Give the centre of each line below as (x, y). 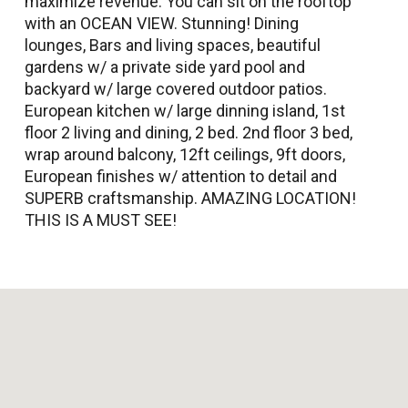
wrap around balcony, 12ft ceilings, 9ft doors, (185, 154)
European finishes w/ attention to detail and (181, 176)
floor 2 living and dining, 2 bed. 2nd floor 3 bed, (189, 132)
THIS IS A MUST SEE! (101, 219)
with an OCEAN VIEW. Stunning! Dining (162, 23)
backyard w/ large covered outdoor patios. (176, 88)
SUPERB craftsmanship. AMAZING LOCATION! (190, 198)
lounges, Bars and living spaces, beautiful (173, 45)
